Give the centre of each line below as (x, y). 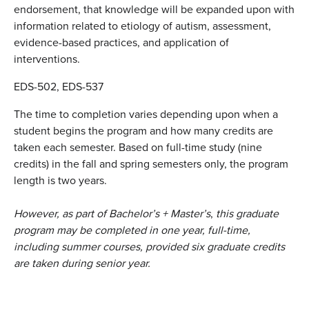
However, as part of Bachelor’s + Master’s (112, 213)
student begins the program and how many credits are (143, 130)
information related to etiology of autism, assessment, (142, 26)
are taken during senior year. (82, 263)
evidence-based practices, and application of (121, 42)
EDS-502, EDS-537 (59, 86)
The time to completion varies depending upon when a (146, 114)
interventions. (47, 59)
